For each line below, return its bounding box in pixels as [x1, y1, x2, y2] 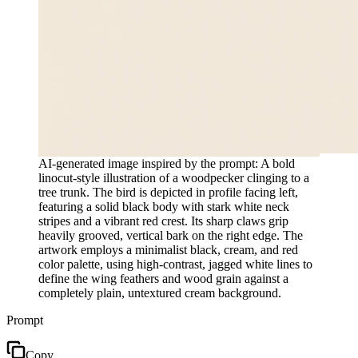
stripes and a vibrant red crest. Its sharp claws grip [38, 213, 288, 228]
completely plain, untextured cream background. [38, 285, 281, 300]
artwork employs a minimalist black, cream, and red [38, 242, 298, 257]
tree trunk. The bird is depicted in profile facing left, [38, 185, 298, 199]
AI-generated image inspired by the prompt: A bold [38, 156, 295, 170]
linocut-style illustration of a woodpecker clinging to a [38, 170, 309, 185]
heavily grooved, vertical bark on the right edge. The [38, 228, 303, 242]
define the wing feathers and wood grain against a [38, 271, 288, 285]
